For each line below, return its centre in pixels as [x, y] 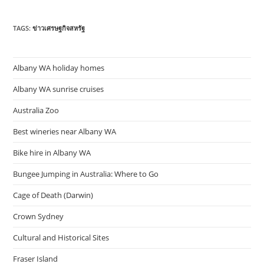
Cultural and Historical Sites [61, 238]
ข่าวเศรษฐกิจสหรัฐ [59, 28]
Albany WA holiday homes [59, 68]
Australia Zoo [36, 110]
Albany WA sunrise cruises [59, 89]
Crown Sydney [39, 217]
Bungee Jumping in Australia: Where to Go [86, 174]
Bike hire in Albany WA [52, 153]
